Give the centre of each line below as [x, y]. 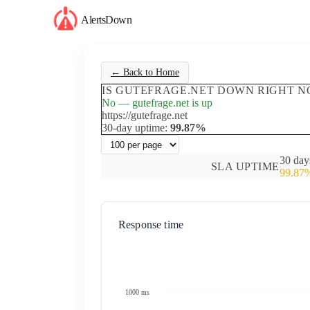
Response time [151, 225]
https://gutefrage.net [145, 115]
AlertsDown [106, 19]
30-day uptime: [136, 127]
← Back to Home [145, 72]
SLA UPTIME [245, 167]
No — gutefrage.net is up [157, 102]
